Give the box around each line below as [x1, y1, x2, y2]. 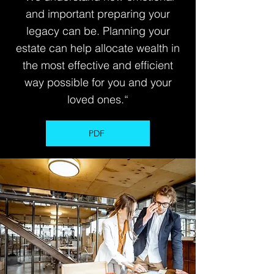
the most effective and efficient [23, 58, 173, 72]
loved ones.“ [67, 92, 128, 106]
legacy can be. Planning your [26, 24, 170, 38]
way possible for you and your [24, 75, 172, 89]
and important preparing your [26, 7, 170, 21]
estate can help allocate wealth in [16, 41, 180, 55]
